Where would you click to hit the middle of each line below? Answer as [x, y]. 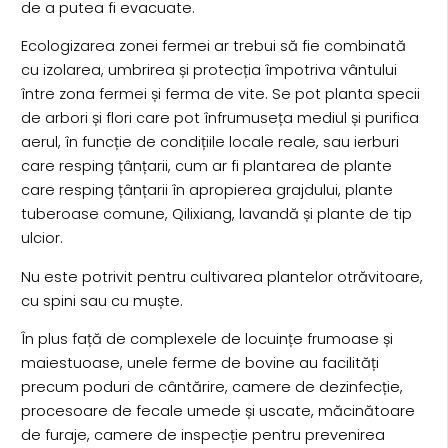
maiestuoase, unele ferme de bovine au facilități [199, 363]
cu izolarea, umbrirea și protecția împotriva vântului [208, 70]
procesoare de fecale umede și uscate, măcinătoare [217, 411]
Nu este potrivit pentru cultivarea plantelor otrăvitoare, [221, 276]
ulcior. [41, 238]
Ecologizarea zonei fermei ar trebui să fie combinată [213, 46]
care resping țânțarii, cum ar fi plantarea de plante [206, 166]
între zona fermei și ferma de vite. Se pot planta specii [220, 94]
